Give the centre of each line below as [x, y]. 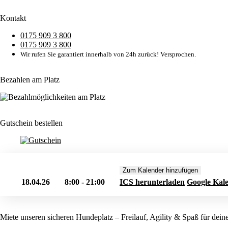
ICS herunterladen [152, 182]
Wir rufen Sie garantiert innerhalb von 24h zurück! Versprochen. [108, 54]
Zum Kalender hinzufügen [160, 170]
